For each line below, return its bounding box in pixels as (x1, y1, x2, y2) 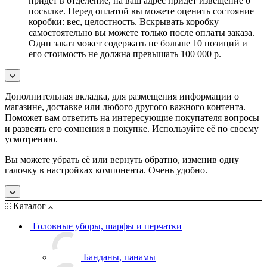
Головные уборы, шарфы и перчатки (33, 221, 182, 231)
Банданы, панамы (83, 252, 156, 262)
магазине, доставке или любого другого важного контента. (5, 101, 246, 112)
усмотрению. (5, 133, 58, 144)
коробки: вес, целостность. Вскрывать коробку (29, 16, 219, 27)
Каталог (11, 200, 48, 211)
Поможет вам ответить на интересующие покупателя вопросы (5, 112, 259, 123)
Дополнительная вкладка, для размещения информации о (5, 91, 239, 101)
